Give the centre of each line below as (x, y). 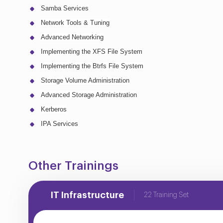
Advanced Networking (72, 37)
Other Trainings (73, 166)
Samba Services (65, 8)
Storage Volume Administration (85, 80)
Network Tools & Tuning (75, 22)
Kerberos (54, 109)
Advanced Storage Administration (89, 95)
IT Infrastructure (87, 195)
